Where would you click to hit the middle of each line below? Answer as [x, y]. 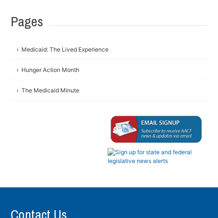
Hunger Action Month [51, 70]
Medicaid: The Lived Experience [65, 50]
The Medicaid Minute [51, 91]
